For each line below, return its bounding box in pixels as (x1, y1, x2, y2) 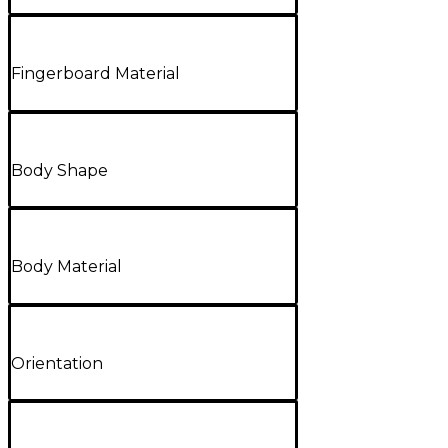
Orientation (11, 353, 103, 373)
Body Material (11, 257, 122, 277)
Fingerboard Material (11, 64, 180, 84)
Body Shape (11, 160, 108, 180)
